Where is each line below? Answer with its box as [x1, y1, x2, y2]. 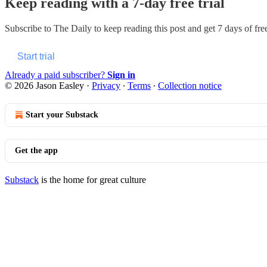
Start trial [17, 51, 55, 61]
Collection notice [158, 80, 222, 91]
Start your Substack [26, 110, 98, 119]
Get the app [15, 145, 58, 155]
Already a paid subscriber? [5, 69, 107, 80]
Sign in [107, 69, 135, 80]
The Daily [54, 23, 92, 33]
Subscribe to [5, 23, 54, 33]
